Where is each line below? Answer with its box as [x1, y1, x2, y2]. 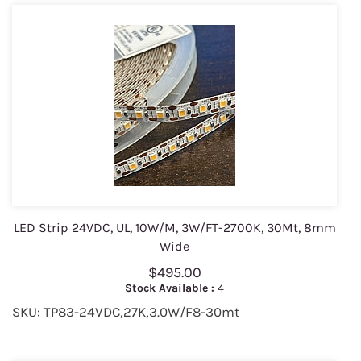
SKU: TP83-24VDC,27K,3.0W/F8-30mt [12, 304, 239, 321]
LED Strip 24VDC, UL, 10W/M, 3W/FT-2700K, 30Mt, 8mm [13, 220, 336, 236]
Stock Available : [125, 281, 218, 296]
